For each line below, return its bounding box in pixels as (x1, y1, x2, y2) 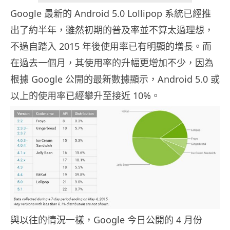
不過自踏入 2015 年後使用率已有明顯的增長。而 (10, 40, 212, 53)
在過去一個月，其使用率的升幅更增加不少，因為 (10, 56, 214, 69)
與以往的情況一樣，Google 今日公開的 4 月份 (10, 214, 202, 226)
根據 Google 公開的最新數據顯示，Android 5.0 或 (10, 73, 220, 86)
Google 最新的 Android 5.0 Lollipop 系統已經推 (10, 7, 211, 20)
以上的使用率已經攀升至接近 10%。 (10, 89, 160, 102)
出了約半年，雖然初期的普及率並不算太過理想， (10, 24, 214, 36)
